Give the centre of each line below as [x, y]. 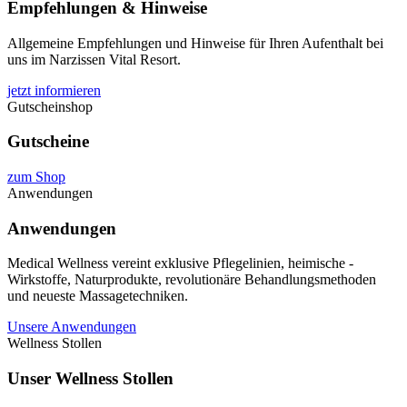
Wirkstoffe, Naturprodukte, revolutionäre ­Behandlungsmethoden [192, 280]
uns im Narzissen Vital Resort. [94, 59]
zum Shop [36, 177]
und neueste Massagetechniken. [98, 296]
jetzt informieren [54, 90]
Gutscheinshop [50, 106]
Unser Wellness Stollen [90, 379]
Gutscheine [48, 142]
